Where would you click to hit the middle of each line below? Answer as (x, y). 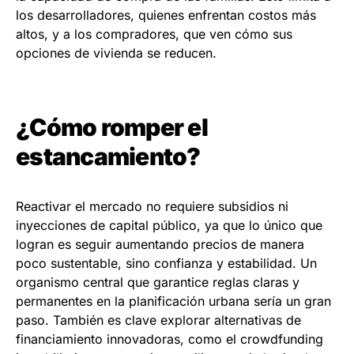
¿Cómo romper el (112, 128)
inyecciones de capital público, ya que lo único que (169, 226)
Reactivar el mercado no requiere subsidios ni (152, 207)
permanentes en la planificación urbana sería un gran (173, 301)
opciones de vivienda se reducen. (116, 53)
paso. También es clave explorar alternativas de (158, 320)
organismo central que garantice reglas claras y (158, 282)
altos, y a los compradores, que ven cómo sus (154, 34)
